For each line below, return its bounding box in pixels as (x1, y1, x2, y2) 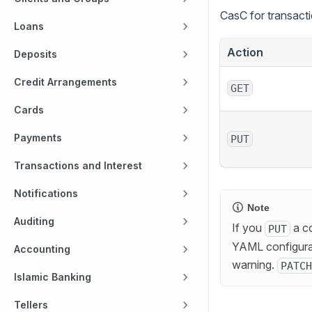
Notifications (14, 187, 78, 199)
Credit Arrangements (14, 76, 117, 88)
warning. (232, 258, 277, 272)
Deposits (14, 48, 57, 60)
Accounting (14, 243, 70, 255)
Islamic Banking (14, 271, 91, 283)
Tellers (14, 299, 48, 311)
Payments (14, 132, 62, 143)
